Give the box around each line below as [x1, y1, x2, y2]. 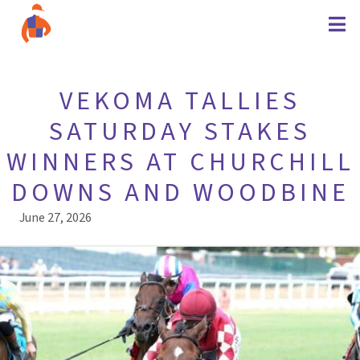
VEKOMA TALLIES [59, 83, 301, 120]
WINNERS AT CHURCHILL [6, 144, 354, 181]
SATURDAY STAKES [49, 113, 311, 150]
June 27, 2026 [19, 209, 92, 227]
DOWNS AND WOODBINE [10, 174, 350, 211]
